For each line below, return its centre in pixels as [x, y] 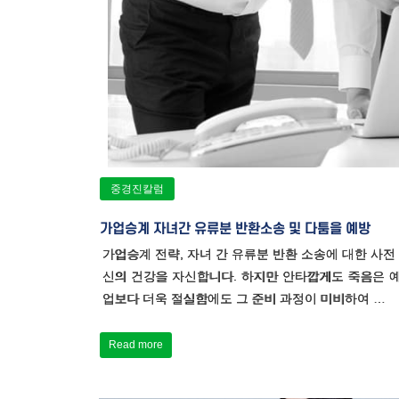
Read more [136, 345]
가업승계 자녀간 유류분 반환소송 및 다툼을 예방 [235, 229]
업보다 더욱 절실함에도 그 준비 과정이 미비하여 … [244, 299]
